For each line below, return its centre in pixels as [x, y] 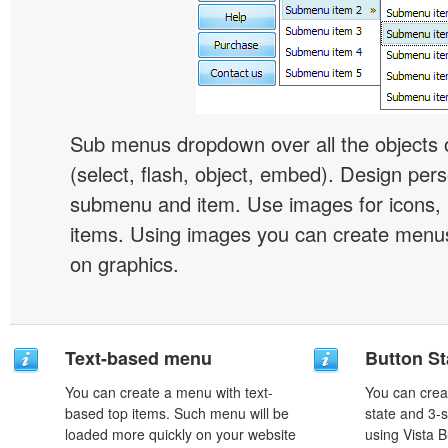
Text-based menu [138, 358]
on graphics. [124, 263]
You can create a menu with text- [169, 392]
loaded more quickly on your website [180, 434]
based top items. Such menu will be [177, 413]
